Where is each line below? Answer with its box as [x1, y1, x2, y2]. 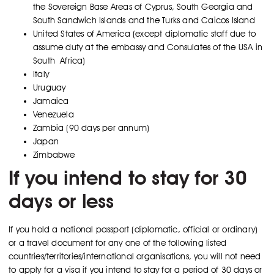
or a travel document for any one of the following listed [9, 238, 227, 248]
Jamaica [33, 96, 69, 106]
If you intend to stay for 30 [9, 166, 248, 190]
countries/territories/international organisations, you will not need [9, 251, 261, 262]
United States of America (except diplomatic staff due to [33, 29, 256, 39]
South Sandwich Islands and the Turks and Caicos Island [33, 15, 255, 26]
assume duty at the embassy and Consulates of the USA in [33, 42, 263, 53]
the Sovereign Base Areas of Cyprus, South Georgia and [33, 2, 253, 12]
